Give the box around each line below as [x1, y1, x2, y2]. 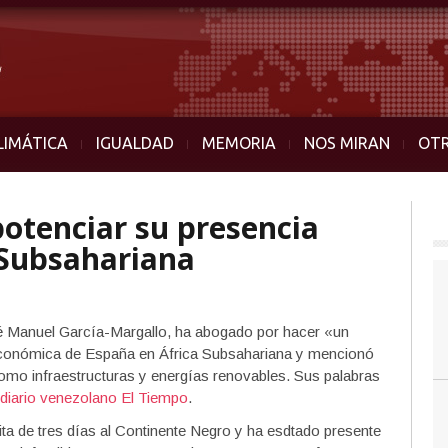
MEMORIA [202, 134, 276, 152]
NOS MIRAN [304, 134, 390, 152]
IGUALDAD [96, 134, 174, 152]
